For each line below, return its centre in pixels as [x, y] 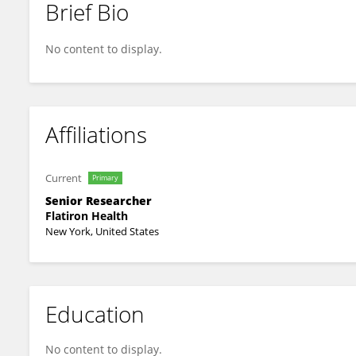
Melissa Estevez [97, 25]
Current [64, 178]
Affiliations [96, 134]
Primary [105, 178]
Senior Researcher [99, 201]
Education [95, 314]
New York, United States [102, 231]
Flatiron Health [87, 216]
